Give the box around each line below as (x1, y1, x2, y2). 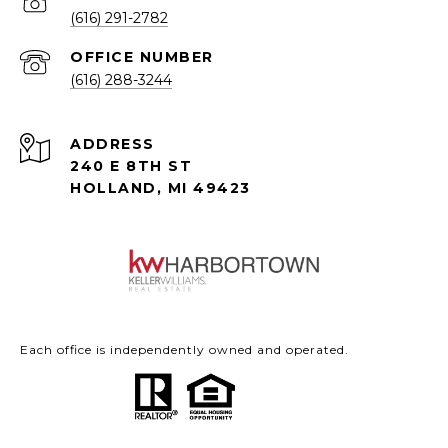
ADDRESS (70, 135, 155, 154)
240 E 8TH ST (70, 157, 192, 176)
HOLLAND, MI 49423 (70, 179, 251, 198)
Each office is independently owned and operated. (20, 342, 349, 358)
